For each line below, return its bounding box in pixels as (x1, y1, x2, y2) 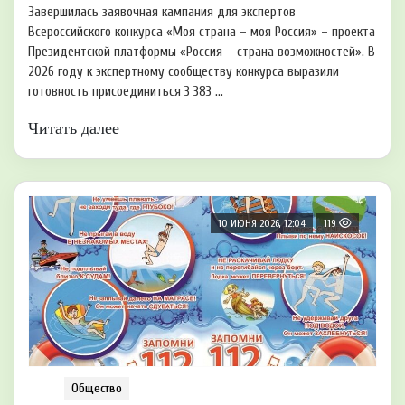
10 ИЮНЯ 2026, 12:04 (218, 217, 306, 231)
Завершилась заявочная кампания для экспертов (28, 5, 296, 21)
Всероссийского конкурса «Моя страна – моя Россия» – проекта (28, 24, 375, 41)
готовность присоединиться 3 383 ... (28, 84, 223, 100)
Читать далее (28, 119, 119, 138)
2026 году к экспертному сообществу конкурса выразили (28, 64, 339, 80)
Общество (71, 381, 122, 397)
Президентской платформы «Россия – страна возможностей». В (28, 44, 375, 61)
